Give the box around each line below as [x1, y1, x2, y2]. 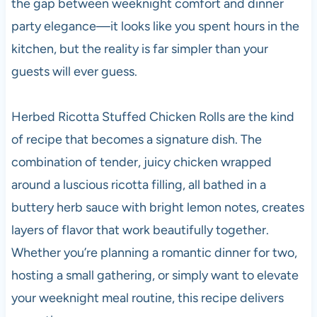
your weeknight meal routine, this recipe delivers [11, 289, 284, 306]
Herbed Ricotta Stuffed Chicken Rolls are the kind [11, 108, 294, 125]
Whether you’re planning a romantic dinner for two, [11, 244, 297, 260]
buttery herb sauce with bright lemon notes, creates [11, 199, 304, 215]
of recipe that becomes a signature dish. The [11, 131, 262, 147]
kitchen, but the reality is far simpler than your [11, 40, 268, 57]
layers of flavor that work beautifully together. [11, 221, 269, 238]
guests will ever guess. [11, 63, 137, 79]
